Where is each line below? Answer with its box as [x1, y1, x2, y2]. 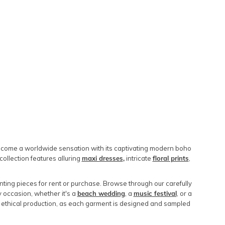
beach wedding [77, 189, 125, 197]
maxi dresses [81, 154, 123, 162]
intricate [124, 154, 153, 162]
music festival [133, 189, 177, 197]
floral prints [152, 154, 189, 162]
